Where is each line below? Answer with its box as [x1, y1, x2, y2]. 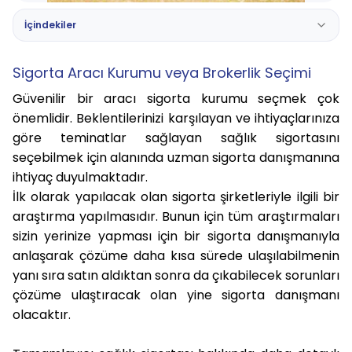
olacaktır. [13, 305, 71, 324]
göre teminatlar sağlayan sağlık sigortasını [13, 128, 339, 147]
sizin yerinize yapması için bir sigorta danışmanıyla [13, 226, 339, 245]
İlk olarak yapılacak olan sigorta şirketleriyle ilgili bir [13, 187, 339, 206]
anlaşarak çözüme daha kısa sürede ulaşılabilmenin [13, 246, 339, 265]
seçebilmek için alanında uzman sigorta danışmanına [13, 148, 339, 167]
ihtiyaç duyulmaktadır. [13, 167, 151, 186]
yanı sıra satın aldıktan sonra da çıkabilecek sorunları [13, 266, 339, 284]
